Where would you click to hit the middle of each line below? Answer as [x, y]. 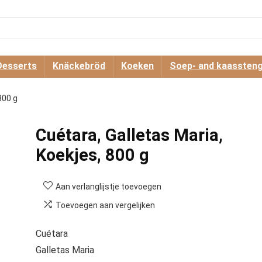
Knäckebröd [79, 66]
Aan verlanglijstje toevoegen [108, 187]
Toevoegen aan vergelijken [105, 205]
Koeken [137, 66]
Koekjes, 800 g [92, 155]
